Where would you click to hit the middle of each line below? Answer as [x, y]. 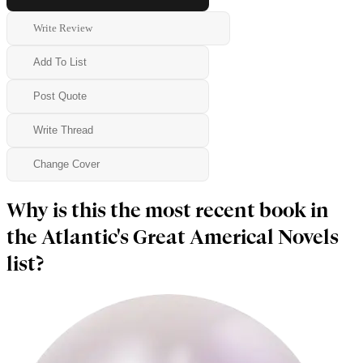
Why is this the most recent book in [168, 211]
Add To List [60, 62]
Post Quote [60, 96]
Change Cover [66, 164]
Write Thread [63, 130]
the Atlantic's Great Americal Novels [173, 237]
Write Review [63, 28]
